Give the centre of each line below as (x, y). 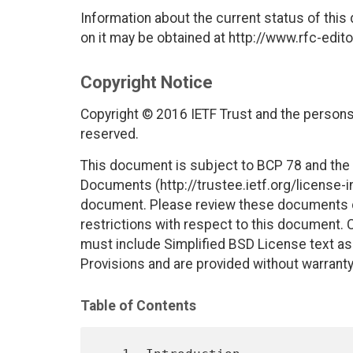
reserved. (110, 134)
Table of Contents (138, 306)
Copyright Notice (147, 83)
